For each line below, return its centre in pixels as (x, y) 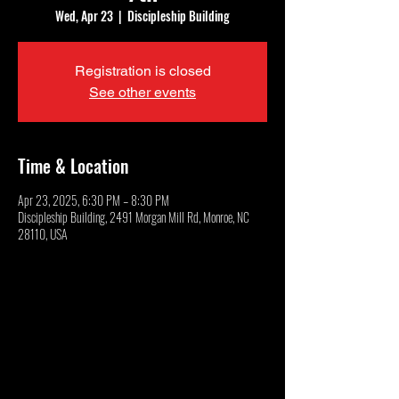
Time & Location (73, 166)
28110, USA (43, 234)
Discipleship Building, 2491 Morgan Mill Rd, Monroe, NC (134, 217)
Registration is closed (142, 71)
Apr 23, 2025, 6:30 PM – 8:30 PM (94, 200)
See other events (142, 92)
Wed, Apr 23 (84, 16)
